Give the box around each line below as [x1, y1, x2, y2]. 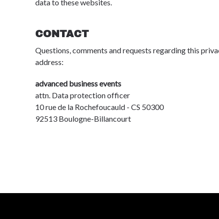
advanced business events [35, 79, 121, 88]
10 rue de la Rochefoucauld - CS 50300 [35, 102, 164, 111]
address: [35, 57, 64, 66]
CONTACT [35, 28, 88, 39]
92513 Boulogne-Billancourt [35, 114, 131, 123]
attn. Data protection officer [35, 90, 130, 100]
